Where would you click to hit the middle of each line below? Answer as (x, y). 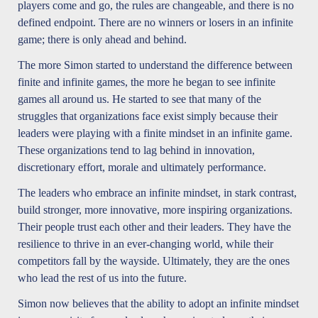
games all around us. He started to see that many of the (139, 99)
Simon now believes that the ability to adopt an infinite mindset (158, 304)
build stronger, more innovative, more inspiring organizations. (155, 210)
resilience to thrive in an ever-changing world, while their (146, 244)
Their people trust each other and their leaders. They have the (154, 227)
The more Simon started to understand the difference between (155, 65)
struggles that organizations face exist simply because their (148, 116)
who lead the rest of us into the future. (102, 278)
